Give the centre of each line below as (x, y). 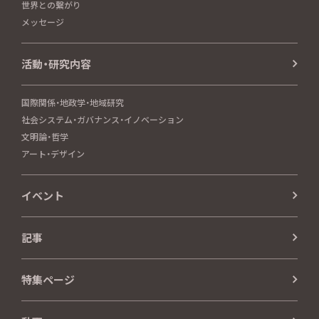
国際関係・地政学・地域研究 (73, 102)
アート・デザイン (53, 153)
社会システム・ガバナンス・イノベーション (103, 119)
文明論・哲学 (45, 136)
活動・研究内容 (56, 63)
